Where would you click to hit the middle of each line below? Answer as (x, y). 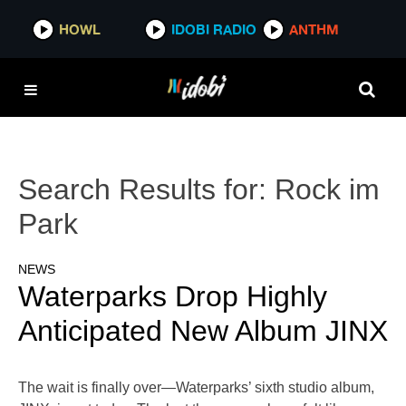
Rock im (327, 189)
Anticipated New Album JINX (203, 331)
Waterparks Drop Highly (173, 297)
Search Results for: (146, 189)
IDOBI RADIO (214, 29)
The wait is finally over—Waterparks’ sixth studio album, (196, 388)
